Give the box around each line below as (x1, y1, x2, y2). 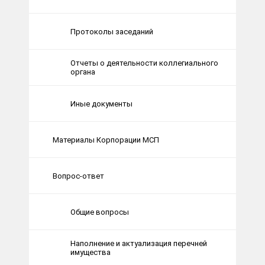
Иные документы (70, 99, 132, 108)
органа (70, 67, 95, 77)
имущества (70, 248, 111, 257)
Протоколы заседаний (70, 27, 153, 36)
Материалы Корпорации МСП (53, 135, 159, 144)
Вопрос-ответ (53, 171, 104, 180)
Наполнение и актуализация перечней (70, 239, 207, 248)
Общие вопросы (70, 207, 129, 216)
